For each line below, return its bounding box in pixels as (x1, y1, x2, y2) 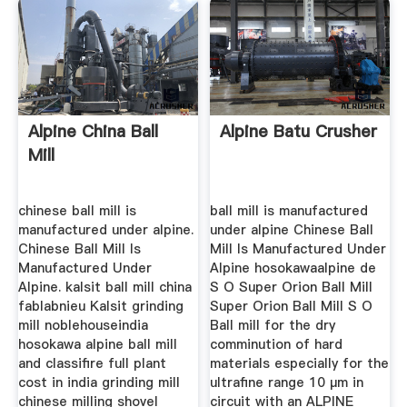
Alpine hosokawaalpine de (210, 259, 377, 278)
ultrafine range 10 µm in (210, 373, 364, 392)
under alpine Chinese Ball (210, 221, 374, 240)
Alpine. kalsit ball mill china (17, 278, 192, 297)
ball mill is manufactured (210, 202, 369, 221)
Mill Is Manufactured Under (210, 240, 387, 259)
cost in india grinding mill (17, 373, 180, 392)
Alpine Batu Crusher (220, 120, 378, 144)
